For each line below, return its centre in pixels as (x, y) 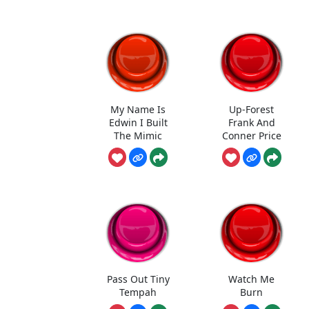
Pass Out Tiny (138, 279)
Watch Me (252, 279)
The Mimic (138, 135)
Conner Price (251, 135)
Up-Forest (252, 109)
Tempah (138, 292)
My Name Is (138, 109)
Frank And (251, 122)
